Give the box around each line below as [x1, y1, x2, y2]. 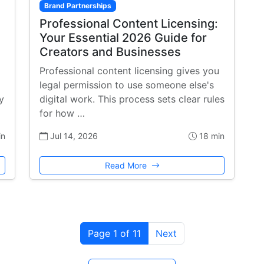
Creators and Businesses [39, 45, 181, 60]
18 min [197, 131, 225, 141]
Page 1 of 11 [87, 227, 141, 240]
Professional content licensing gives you [39, 65, 219, 77]
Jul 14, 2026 [48, 131, 98, 141]
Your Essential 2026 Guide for [39, 31, 207, 45]
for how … [39, 107, 85, 120]
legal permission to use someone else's [39, 79, 214, 91]
